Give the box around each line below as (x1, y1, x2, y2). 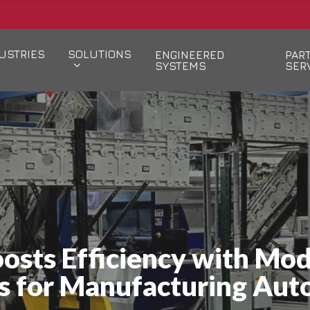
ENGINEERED (154, 48, 224, 61)
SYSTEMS (154, 60, 206, 72)
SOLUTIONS (68, 47, 132, 60)
